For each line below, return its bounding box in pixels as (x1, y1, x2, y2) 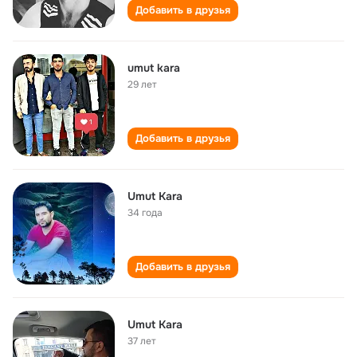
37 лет (127, 335, 156, 347)
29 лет (127, 78, 157, 91)
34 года (127, 206, 163, 219)
